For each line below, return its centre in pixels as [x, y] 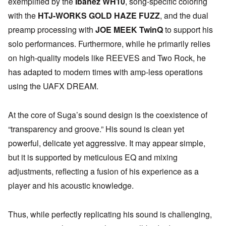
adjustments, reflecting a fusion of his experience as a [103, 171]
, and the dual [184, 16]
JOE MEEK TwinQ [129, 30]
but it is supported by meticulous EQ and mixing [93, 157]
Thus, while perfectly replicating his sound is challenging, [110, 214]
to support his [188, 30]
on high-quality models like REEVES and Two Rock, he [107, 58]
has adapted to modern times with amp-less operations [105, 72]
